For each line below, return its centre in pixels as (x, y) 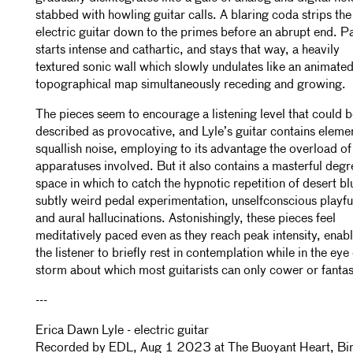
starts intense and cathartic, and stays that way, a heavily (188, 50)
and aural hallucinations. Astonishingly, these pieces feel (186, 219)
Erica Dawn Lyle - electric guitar (122, 331)
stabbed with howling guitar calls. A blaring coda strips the (193, 16)
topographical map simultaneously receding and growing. (191, 85)
